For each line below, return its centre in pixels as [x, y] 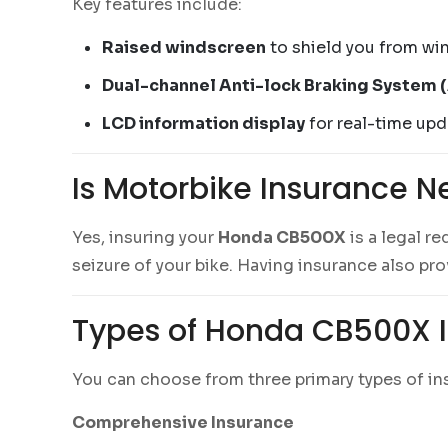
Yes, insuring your [145, 237]
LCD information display [203, 123]
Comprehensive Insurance [183, 422]
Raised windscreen [184, 47]
